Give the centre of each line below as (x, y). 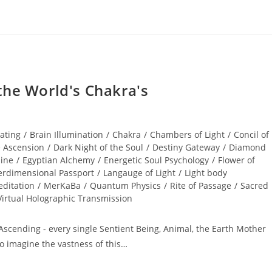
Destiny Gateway (186, 147)
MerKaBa (62, 185)
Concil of (251, 134)
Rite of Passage (201, 185)
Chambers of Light (187, 134)
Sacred (254, 185)
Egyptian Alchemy (59, 160)
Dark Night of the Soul (98, 147)
